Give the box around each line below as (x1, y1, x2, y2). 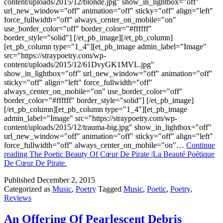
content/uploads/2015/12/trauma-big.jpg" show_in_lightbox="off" (4, 122, 212, 131)
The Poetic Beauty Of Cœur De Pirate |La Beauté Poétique (29, 149, 215, 158)
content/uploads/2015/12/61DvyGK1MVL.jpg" (4, 60, 154, 69)
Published (4, 175, 37, 184)
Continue (186, 140, 215, 149)
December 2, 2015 (37, 175, 95, 184)
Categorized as (4, 184, 52, 193)
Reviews (4, 193, 31, 202)
